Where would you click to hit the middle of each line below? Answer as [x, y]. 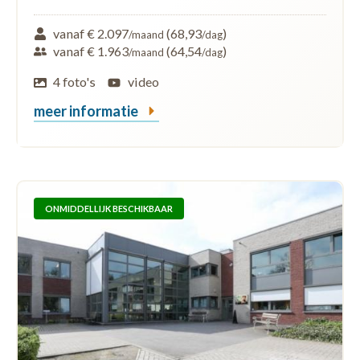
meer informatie [87, 110]
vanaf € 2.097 [91, 33]
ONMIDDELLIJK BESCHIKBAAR [109, 209]
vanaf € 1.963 [91, 51]
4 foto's [75, 81]
